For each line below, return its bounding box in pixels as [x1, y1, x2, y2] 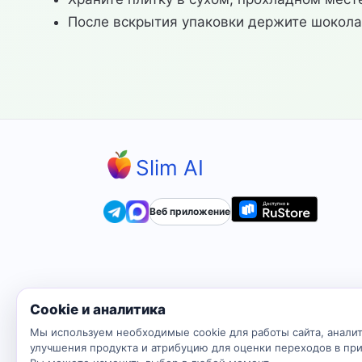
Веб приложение [149, 204, 230, 217]
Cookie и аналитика [30, 301, 166, 318]
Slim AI [136, 155, 204, 180]
